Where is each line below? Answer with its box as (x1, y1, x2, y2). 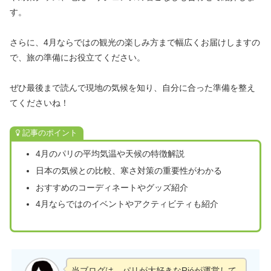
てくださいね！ (10, 98, 69, 108)
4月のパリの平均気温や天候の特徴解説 (35, 148, 184, 158)
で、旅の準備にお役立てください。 (10, 53, 145, 63)
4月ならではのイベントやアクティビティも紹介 (35, 199, 218, 209)
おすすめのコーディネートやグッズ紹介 (35, 182, 188, 192)
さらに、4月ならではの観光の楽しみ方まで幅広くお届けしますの (10, 38, 260, 48)
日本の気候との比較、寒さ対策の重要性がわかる (35, 165, 222, 175)
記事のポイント (22, 128, 77, 137)
